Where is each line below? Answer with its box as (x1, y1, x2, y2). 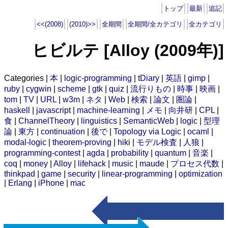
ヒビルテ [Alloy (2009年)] (32, 41, 224, 60)
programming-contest (4, 148, 80, 157)
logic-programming (64, 73, 132, 82)
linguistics (81, 116, 117, 125)
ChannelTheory (18, 116, 75, 125)
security (68, 169, 96, 178)
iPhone (38, 178, 64, 187)
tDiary (138, 73, 159, 82)
